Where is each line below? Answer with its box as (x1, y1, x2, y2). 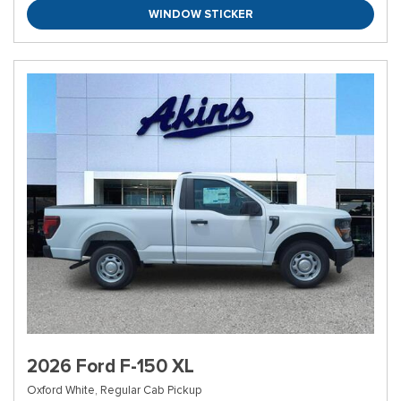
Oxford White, (27, 382, 98, 397)
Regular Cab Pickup (100, 382, 201, 397)
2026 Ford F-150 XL (27, 354, 194, 378)
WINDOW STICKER (148, 6, 253, 21)
